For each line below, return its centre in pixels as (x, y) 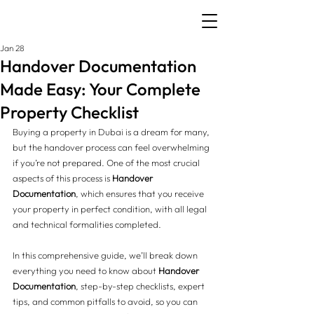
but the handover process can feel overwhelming (112, 147)
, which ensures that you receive (141, 193)
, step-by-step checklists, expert (141, 286)
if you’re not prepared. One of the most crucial (107, 163)
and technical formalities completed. (87, 224)
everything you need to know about (86, 271)
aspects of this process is (62, 178)
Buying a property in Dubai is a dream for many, (112, 132)
